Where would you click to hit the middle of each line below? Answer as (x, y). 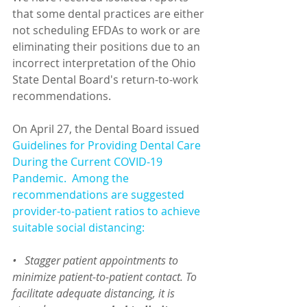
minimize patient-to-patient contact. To (106, 277)
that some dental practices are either (110, 14)
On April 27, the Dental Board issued (107, 129)
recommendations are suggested (100, 195)
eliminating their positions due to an (108, 47)
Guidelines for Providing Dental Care (108, 146)
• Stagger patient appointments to (97, 261)
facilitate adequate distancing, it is (95, 294)
